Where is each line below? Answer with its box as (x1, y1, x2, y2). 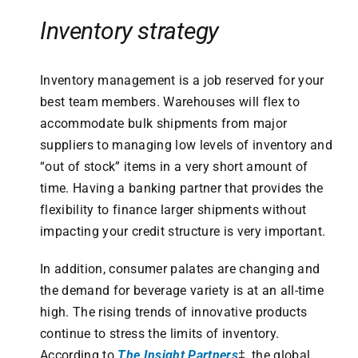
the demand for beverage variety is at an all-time (39, 283, 324, 299)
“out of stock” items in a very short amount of (39, 159, 308, 175)
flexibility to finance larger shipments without (39, 202, 307, 218)
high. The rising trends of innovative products (39, 304, 308, 320)
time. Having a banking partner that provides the (39, 181, 324, 197)
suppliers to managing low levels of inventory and (39, 137, 333, 153)
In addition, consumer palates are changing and (39, 261, 320, 277)
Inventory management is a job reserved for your (39, 73, 324, 89)
